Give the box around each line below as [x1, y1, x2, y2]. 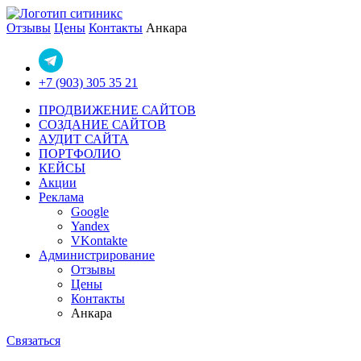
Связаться [6, 334, 60, 347]
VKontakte [71, 234, 127, 247]
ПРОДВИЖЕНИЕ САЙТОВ [39, 103, 196, 117]
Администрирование [39, 248, 155, 262]
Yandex [71, 219, 110, 233]
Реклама [39, 190, 84, 204]
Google [71, 205, 109, 218]
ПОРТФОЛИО [39, 147, 121, 160]
